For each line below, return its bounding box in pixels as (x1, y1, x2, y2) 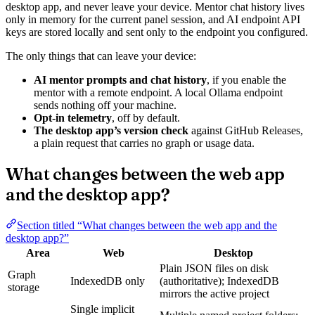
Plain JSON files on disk (160, 262, 269, 275)
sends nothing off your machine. (34, 98, 176, 111)
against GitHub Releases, (188, 124, 303, 136)
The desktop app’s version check (34, 124, 188, 136)
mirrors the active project (160, 288, 269, 300)
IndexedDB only (70, 275, 145, 288)
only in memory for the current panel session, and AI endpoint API (6, 13, 300, 25)
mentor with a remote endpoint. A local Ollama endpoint (34, 86, 283, 98)
